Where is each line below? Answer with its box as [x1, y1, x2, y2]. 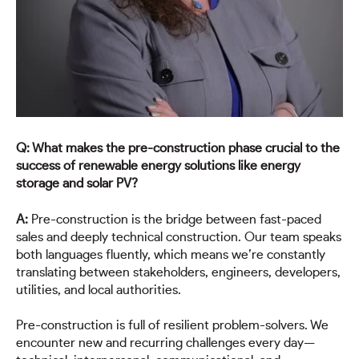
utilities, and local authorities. [16, 283, 181, 296]
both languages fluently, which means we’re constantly [16, 248, 325, 261]
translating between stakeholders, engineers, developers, [16, 265, 341, 279]
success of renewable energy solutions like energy [16, 159, 301, 173]
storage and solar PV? [16, 177, 138, 191]
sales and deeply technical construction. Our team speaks [16, 230, 341, 244]
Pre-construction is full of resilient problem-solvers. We [16, 318, 329, 332]
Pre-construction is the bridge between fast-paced [31, 212, 321, 226]
